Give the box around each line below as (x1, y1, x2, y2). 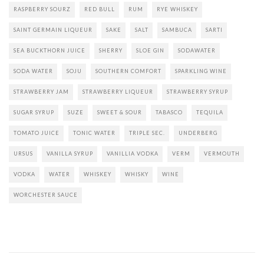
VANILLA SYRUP (47, 150, 93, 157)
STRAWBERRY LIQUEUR (82, 88, 153, 95)
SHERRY (99, 47, 123, 54)
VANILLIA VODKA (107, 150, 159, 157)
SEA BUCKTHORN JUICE (14, 47, 85, 54)
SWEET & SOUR (97, 109, 142, 116)
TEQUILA (196, 109, 223, 116)
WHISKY (125, 171, 148, 178)
